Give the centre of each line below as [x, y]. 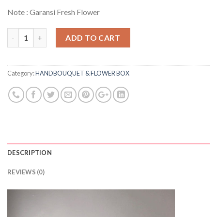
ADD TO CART [93, 37]
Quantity [23, 33]
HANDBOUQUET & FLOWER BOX [82, 73]
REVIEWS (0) [26, 172]
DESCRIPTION [30, 152]
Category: [21, 73]
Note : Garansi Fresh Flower [54, 12]
